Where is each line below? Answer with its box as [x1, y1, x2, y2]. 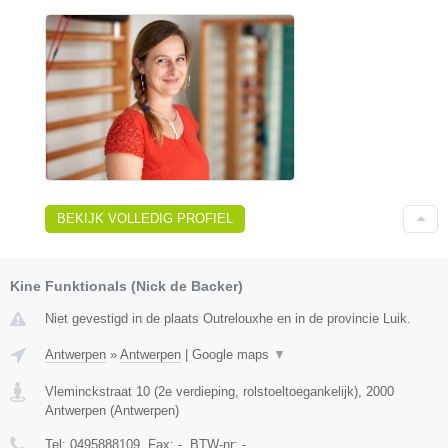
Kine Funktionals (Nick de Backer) [10, 277, 243, 294]
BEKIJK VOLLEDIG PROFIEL [57, 210, 233, 226]
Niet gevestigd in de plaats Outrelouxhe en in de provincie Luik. [45, 310, 411, 326]
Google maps [192, 346, 273, 362]
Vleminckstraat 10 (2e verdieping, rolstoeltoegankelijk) [45, 383, 358, 399]
